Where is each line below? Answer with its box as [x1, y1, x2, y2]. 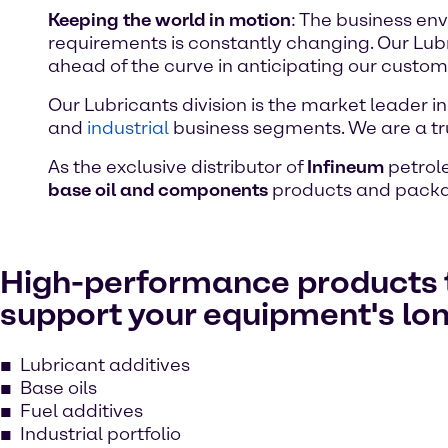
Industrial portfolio [20, 423, 181, 445]
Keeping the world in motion [48, 9, 291, 31]
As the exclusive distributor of [48, 156, 307, 178]
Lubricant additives [20, 354, 190, 376]
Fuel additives [20, 400, 143, 422]
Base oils [20, 377, 97, 399]
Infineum [307, 156, 384, 178]
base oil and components [48, 179, 268, 201]
